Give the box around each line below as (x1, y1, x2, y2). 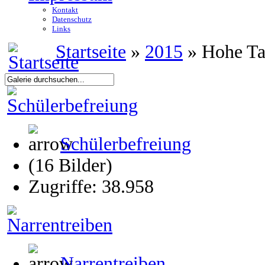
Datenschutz (52, 15, 92, 24)
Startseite (56, 41, 126, 62)
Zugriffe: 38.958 (28, 176, 154, 197)
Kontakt (52, 5, 78, 14)
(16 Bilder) (28, 155, 112, 176)
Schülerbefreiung (60, 134, 191, 154)
